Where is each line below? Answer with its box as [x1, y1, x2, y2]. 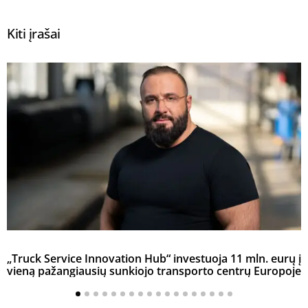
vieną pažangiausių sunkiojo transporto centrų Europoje [7, 263, 301, 279]
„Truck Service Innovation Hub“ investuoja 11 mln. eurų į [7, 251, 301, 267]
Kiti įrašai [7, 23, 60, 43]
